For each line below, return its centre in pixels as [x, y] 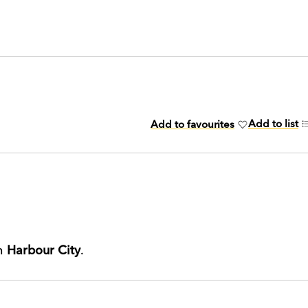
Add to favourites [192, 124]
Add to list [273, 123]
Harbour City [44, 250]
